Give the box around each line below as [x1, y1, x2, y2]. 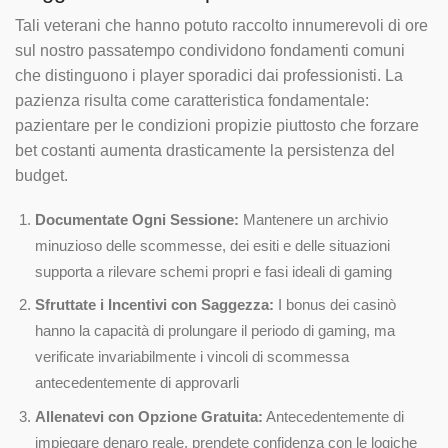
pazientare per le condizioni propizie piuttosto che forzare [15, 117, 419, 135]
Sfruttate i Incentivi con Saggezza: [35, 297, 274, 314]
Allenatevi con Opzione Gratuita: [35, 408, 263, 425]
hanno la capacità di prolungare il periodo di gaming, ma [35, 323, 395, 340]
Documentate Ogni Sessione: [35, 212, 239, 229]
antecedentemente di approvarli [35, 375, 239, 392]
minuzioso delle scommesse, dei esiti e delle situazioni [35, 238, 390, 255]
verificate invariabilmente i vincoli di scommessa [35, 349, 349, 366]
